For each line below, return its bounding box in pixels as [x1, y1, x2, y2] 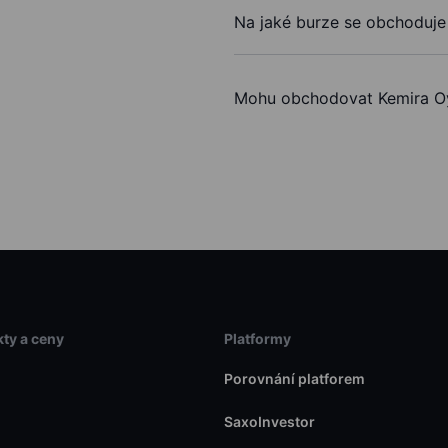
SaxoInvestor [223, 413, 315, 431]
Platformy [223, 330, 291, 348]
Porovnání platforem [223, 370, 365, 388]
